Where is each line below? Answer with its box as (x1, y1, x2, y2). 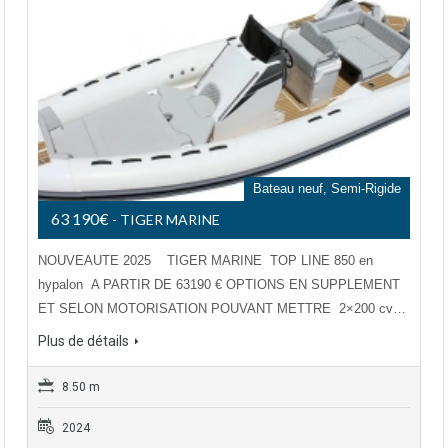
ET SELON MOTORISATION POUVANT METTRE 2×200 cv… (38, 300, 406, 316)
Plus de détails (38, 332, 129, 349)
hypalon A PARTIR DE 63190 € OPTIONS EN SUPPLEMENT (38, 276, 400, 292)
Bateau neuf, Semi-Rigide (253, 180, 401, 196)
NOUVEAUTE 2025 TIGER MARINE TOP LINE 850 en (38, 252, 373, 268)
